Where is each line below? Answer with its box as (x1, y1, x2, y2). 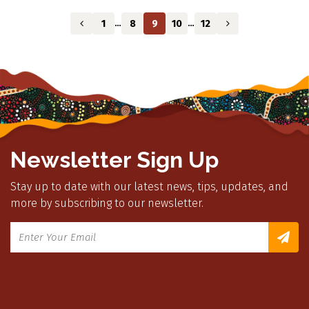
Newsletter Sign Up (10, 146, 219, 172)
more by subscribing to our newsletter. (10, 196, 203, 210)
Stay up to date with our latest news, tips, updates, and (10, 179, 288, 193)
